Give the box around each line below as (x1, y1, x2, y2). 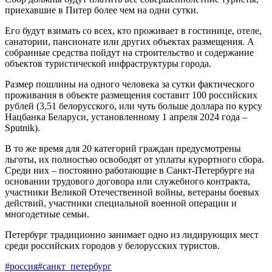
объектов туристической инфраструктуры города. (5, 58, 211, 69)
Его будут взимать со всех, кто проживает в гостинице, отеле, (5, 25, 262, 36)
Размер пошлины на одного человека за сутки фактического (5, 78, 254, 89)
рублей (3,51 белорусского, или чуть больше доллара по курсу (5, 100, 262, 111)
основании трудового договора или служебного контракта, (5, 175, 250, 186)
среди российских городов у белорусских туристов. (5, 240, 220, 251)
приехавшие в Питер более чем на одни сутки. (5, 4, 199, 15)
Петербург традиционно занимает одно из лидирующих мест (5, 229, 259, 240)
